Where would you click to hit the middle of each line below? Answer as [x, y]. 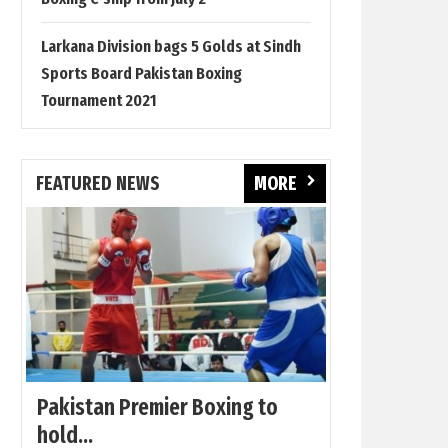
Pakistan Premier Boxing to [157, 407]
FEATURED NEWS [98, 183]
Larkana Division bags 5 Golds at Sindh [171, 46]
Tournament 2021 [99, 100]
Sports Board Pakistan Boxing [141, 73]
